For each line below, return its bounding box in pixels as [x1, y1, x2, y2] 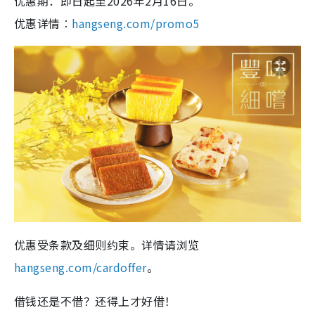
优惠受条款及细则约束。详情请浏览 [14, 236, 200, 253]
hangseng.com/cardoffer [14, 258, 147, 276]
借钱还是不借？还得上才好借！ [14, 292, 176, 309]
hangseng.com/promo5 [72, 15, 200, 32]
